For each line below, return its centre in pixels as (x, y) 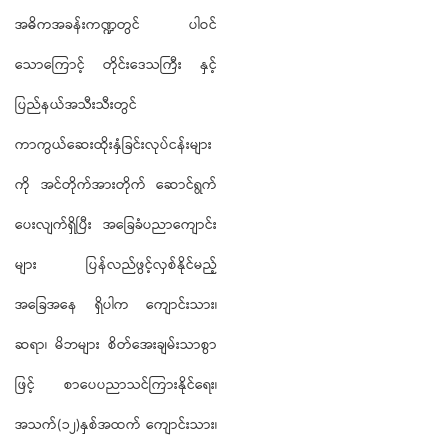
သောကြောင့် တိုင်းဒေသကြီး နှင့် (116, 65)
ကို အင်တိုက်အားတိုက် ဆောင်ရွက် (116, 185)
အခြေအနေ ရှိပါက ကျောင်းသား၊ (116, 305)
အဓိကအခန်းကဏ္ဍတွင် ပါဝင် (116, 25)
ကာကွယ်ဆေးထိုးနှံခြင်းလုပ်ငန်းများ (113, 145)
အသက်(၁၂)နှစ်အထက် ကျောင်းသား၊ (116, 425)
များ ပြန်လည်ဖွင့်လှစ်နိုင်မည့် (116, 265)
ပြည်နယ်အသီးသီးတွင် (76, 105)
